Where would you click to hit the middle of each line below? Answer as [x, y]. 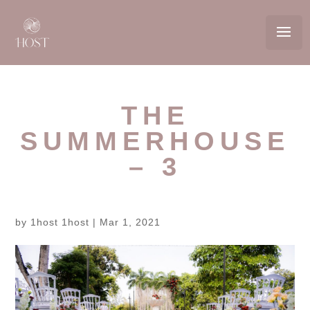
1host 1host [60, 222]
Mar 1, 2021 [130, 222]
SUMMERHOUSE [155, 141]
